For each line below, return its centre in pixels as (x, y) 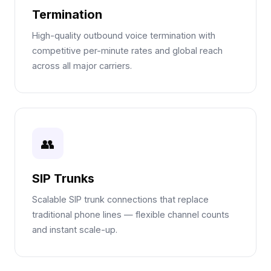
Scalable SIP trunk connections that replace (120, 199)
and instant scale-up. (75, 230)
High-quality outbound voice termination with (124, 35)
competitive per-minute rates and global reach (127, 51)
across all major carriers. (82, 66)
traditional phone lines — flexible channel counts (131, 214)
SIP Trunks (63, 178)
